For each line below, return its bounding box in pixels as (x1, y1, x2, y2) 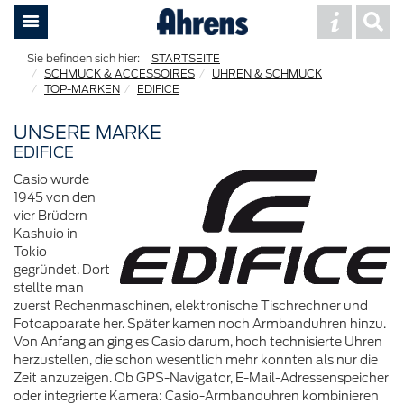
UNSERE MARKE (14, 121, 161, 143)
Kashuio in (14, 225, 78, 242)
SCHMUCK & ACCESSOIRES (44, 67, 195, 80)
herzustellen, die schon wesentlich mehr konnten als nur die (14, 352, 378, 368)
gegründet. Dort (14, 262, 110, 278)
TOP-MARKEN (44, 82, 120, 96)
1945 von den (14, 189, 96, 206)
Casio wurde (14, 171, 89, 188)
